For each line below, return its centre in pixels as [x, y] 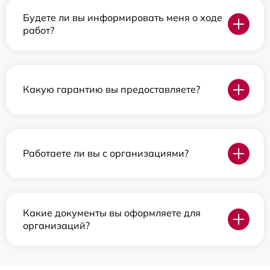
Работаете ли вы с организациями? [106, 153]
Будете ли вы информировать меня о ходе [123, 17]
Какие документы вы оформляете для [112, 212]
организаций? [56, 225]
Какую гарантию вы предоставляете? [111, 89]
